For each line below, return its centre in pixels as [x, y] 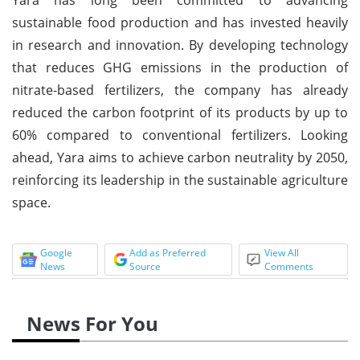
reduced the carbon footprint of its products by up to [180, 112]
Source [145, 266]
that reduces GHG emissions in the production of [180, 67]
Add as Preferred [167, 252]
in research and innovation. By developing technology [180, 45]
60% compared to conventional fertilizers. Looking [180, 135]
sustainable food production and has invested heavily [180, 22]
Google [56, 252]
